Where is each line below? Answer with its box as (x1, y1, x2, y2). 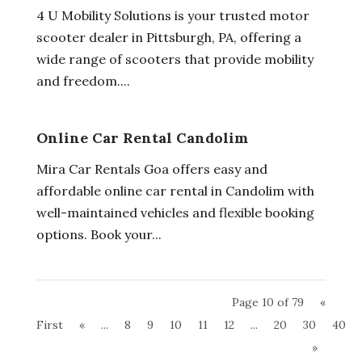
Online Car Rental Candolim (36, 128, 248, 147)
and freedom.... (36, 72, 130, 89)
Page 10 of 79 (232, 294, 305, 309)
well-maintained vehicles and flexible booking (36, 204, 314, 221)
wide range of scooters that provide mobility (36, 50, 314, 67)
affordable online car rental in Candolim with (36, 182, 314, 199)
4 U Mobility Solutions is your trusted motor (36, 6, 309, 23)
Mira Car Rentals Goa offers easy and (36, 160, 267, 177)
